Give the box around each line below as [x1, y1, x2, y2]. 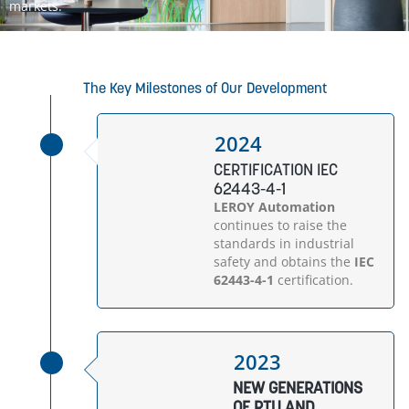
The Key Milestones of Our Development [82, 79, 327, 97]
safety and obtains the [214, 253, 355, 270]
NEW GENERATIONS [233, 377, 362, 398]
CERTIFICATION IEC [214, 159, 339, 180]
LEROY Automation [214, 198, 336, 215]
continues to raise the [214, 216, 348, 234]
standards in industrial [214, 235, 355, 252]
